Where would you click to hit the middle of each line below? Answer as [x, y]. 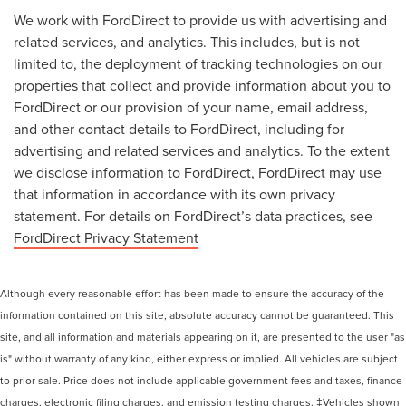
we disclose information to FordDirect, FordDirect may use [198, 172]
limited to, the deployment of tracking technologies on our [198, 63]
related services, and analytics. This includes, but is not [187, 41]
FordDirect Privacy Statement [106, 237]
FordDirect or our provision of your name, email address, [191, 106]
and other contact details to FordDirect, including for [179, 128]
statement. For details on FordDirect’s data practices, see [193, 215]
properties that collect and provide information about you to [202, 85]
